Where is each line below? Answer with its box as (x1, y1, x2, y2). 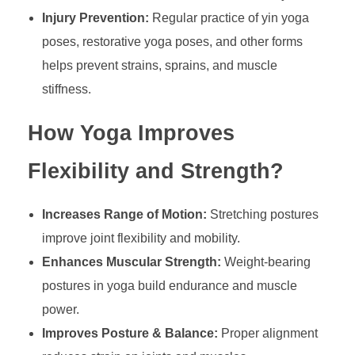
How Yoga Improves (28, 120, 235, 145)
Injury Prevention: (41, 10, 149, 25)
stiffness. (41, 82, 91, 96)
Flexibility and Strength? (28, 158, 284, 183)
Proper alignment (217, 326, 318, 340)
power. (41, 302, 79, 316)
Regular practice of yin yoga (148, 10, 309, 25)
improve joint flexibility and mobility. (41, 231, 240, 245)
